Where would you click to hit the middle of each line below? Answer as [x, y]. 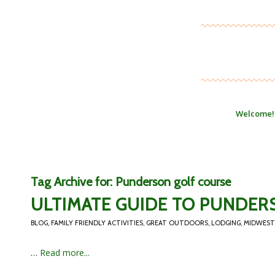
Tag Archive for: [73, 182]
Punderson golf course [173, 182]
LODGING [226, 223]
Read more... [65, 253]
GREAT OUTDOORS [177, 223]
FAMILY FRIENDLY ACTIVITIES [97, 223]
